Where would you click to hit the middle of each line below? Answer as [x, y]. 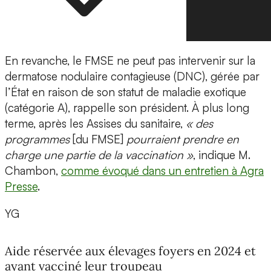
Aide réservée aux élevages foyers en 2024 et [130, 250]
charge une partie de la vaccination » [99, 155]
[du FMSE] [100, 139]
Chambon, [33, 171]
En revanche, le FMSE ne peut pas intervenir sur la [130, 61]
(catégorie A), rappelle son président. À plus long [127, 108]
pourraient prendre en [183, 139]
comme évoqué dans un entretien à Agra [162, 171]
